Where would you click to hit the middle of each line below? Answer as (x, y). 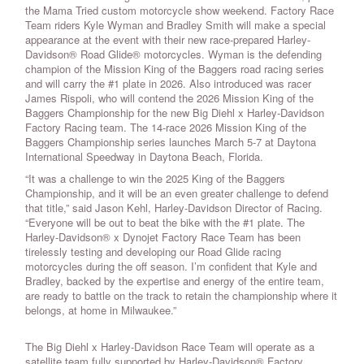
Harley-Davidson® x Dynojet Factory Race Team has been (163, 237)
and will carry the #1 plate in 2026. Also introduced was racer (168, 84)
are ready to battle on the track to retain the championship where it (181, 296)
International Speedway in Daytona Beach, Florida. (144, 157)
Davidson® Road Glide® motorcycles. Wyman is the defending (173, 54)
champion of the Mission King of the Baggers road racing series (175, 69)
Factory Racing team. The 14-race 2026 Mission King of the (166, 128)
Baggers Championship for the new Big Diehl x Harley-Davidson (175, 113)
